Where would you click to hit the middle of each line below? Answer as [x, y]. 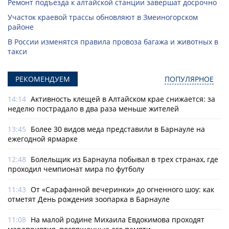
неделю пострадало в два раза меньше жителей [93, 109]
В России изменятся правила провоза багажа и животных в [113, 42]
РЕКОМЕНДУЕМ [43, 79]
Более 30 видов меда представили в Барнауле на [118, 129]
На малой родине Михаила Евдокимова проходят [118, 220]
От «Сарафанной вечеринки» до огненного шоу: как [122, 190]
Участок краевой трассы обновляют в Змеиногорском [103, 17]
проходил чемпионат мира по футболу [76, 169]
